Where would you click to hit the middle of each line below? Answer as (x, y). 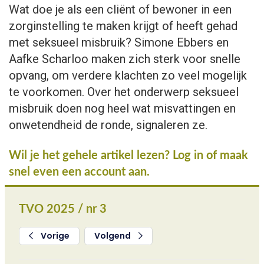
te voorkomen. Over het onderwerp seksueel (124, 92)
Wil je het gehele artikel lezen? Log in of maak (128, 156)
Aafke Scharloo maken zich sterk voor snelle (125, 59)
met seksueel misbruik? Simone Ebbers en (119, 42)
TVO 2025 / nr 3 (63, 209)
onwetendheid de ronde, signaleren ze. (108, 125)
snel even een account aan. (79, 172)
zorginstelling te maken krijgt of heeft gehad (123, 26)
